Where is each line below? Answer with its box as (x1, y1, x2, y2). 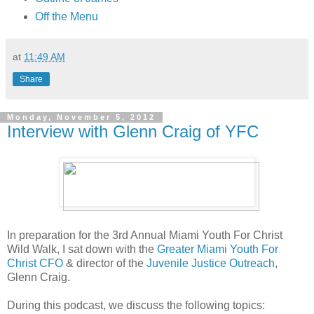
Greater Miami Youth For (157, 243, 278, 256)
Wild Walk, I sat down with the (7, 243, 157, 256)
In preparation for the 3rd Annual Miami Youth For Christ (7, 229, 282, 242)
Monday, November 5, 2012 (7, 113, 156, 122)
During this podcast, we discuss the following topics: (7, 299, 265, 312)
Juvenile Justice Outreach (146, 257, 275, 270)
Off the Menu (34, 10, 98, 22)
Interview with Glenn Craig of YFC (7, 121, 259, 141)
